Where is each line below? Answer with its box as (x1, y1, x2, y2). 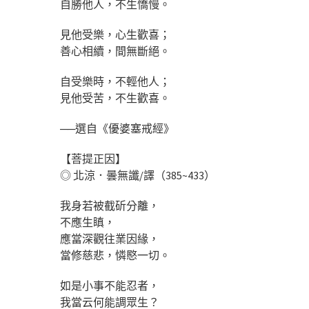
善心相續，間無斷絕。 (60, 43, 170, 58)
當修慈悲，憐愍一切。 (60, 248, 170, 262)
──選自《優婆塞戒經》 (60, 121, 175, 135)
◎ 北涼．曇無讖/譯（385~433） (60, 168, 215, 182)
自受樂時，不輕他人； (60, 74, 170, 88)
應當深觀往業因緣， (60, 231, 159, 246)
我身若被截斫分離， (60, 198, 159, 212)
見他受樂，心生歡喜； (60, 27, 170, 41)
